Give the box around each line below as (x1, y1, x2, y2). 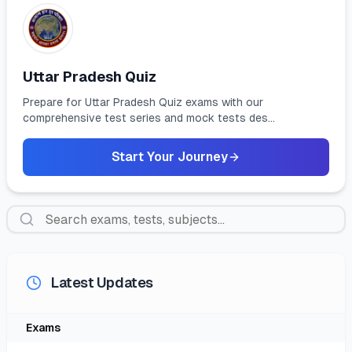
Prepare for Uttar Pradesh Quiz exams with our (23, 96, 263, 108)
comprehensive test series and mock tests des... (23, 112, 275, 124)
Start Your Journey (112, 149, 228, 164)
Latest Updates (51, 274, 153, 291)
